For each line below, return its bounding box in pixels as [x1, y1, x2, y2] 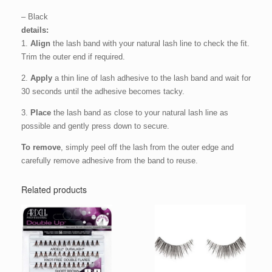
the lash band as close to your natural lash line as [51, 107, 228, 117]
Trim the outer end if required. [21, 52, 125, 61]
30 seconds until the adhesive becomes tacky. [21, 86, 185, 96]
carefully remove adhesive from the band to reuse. [21, 155, 198, 165]
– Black [21, 12, 48, 21]
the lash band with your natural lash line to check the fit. [50, 38, 250, 48]
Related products [21, 183, 87, 195]
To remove [21, 142, 61, 152]
